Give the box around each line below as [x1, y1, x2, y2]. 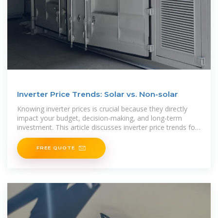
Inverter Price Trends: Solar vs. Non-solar [17, 89, 178, 99]
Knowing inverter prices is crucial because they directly [17, 104, 187, 113]
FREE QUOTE [36, 144, 75, 150]
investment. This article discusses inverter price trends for [17, 122, 198, 132]
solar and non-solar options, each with [17, 131, 138, 141]
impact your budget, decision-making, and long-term [17, 113, 182, 123]
